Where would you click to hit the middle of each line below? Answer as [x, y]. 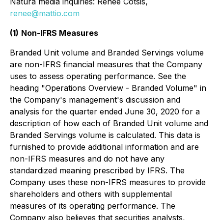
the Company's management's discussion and [95, 100]
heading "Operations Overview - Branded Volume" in [108, 88]
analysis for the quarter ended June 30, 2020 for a [105, 111]
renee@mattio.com [45, 13]
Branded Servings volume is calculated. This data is [105, 135]
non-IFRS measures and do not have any [87, 159]
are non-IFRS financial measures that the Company [106, 64]
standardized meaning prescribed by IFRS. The [97, 170]
